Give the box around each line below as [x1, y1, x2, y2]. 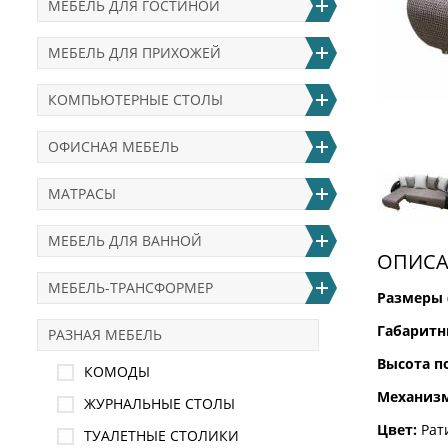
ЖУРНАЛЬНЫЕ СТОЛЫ [84, 394, 235, 413]
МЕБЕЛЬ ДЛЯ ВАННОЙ [48, 231, 202, 250]
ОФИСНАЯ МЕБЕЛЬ [48, 137, 179, 156]
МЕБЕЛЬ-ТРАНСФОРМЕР [48, 278, 213, 297]
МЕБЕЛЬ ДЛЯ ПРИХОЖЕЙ [48, 43, 221, 62]
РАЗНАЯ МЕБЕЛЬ [48, 325, 162, 344]
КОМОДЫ [84, 362, 150, 381]
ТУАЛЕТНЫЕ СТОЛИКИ [84, 426, 239, 445]
